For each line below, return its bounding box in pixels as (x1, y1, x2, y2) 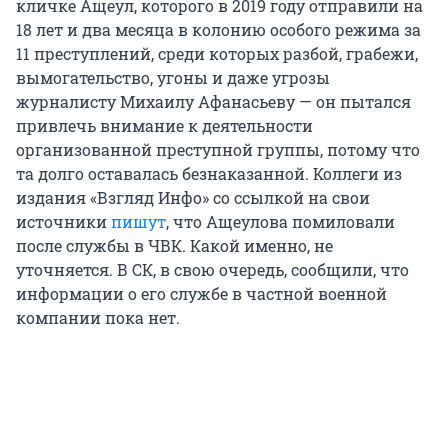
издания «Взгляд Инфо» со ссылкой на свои (16, 186, 370, 208)
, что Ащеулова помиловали (166, 210, 395, 232)
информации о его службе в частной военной (16, 282, 387, 304)
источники (16, 210, 111, 232)
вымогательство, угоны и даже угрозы (16, 66, 330, 88)
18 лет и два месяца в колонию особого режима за (16, 18, 421, 40)
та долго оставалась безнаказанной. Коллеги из (16, 162, 402, 184)
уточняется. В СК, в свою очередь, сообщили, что (16, 258, 409, 280)
